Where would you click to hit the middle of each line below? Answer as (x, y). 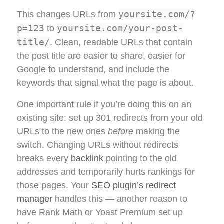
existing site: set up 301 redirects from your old (110, 118)
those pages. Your (54, 186)
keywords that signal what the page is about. (105, 83)
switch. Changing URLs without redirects (98, 145)
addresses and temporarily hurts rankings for (106, 172)
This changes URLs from (68, 15)
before (121, 132)
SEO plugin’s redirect (134, 186)
